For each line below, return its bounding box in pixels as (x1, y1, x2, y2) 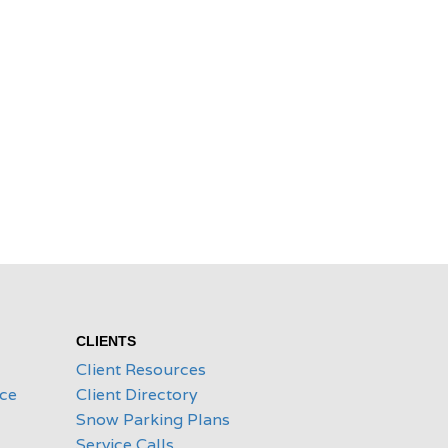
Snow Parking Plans (76, 409, 230, 430)
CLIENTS (76, 333, 136, 349)
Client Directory (76, 384, 198, 405)
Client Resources (76, 359, 206, 380)
